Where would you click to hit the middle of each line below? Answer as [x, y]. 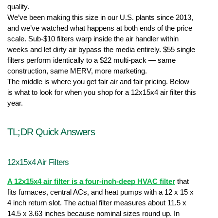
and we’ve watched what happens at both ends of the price [100, 28]
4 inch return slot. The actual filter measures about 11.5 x [97, 203]
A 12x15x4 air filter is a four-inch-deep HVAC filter [91, 182]
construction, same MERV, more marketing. [77, 71]
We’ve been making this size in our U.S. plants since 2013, [100, 18]
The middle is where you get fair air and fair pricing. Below [98, 82]
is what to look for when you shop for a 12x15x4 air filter [95, 93]
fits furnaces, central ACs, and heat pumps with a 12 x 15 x [100, 192]
